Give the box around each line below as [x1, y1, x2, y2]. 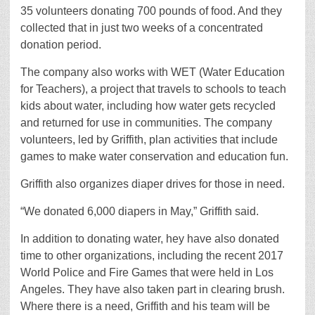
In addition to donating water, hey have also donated [20, 233, 279, 245]
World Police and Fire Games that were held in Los [20, 266, 274, 279]
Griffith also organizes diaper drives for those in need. [20, 178, 285, 191]
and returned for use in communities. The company [20, 117, 272, 129]
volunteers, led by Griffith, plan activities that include [20, 134, 278, 146]
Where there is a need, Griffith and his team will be [20, 300, 270, 313]
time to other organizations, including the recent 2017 [20, 250, 283, 262]
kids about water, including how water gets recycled [20, 100, 276, 112]
